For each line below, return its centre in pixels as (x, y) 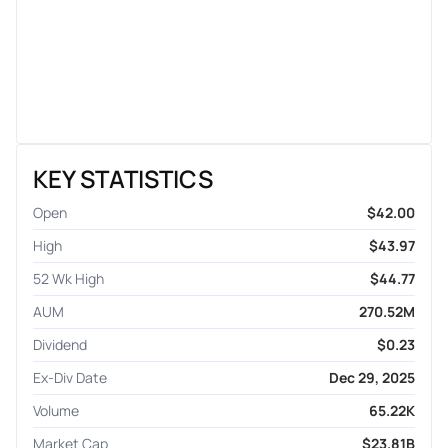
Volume (56, 410)
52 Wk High (68, 278)
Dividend (60, 344)
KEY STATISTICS (123, 178)
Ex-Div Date (70, 377)
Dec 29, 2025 (372, 377)
